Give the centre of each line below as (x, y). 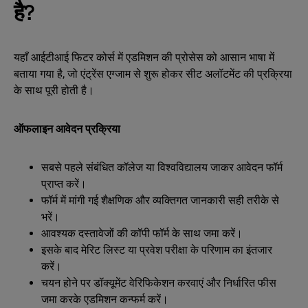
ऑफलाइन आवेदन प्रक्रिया (67, 129)
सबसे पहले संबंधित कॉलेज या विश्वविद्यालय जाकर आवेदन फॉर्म (162, 167)
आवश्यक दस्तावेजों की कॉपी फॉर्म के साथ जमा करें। (142, 233)
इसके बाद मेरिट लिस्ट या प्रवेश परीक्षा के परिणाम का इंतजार (157, 250)
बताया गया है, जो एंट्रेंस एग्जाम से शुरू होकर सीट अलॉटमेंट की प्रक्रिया (153, 74)
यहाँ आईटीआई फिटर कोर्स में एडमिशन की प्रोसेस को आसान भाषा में (144, 57)
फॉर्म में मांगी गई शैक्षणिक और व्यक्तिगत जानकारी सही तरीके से (160, 200)
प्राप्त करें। (64, 184)
